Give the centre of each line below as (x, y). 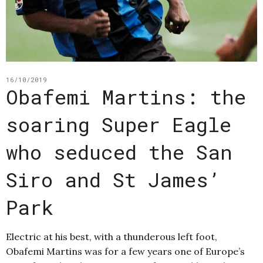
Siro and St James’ (113, 180)
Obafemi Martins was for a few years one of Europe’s (125, 252)
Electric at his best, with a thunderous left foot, (112, 237)
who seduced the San (119, 152)
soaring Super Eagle (119, 124)
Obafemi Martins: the (126, 97)
